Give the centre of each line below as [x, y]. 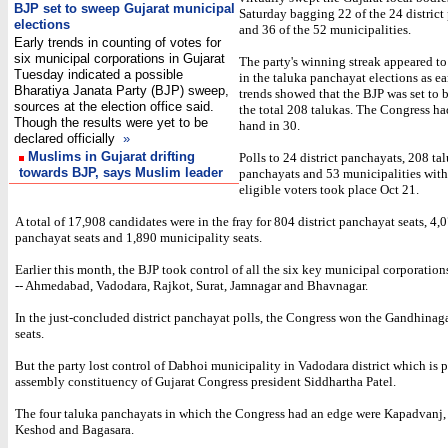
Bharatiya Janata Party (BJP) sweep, [121, 90]
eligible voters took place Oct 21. [329, 189]
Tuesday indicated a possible [98, 74]
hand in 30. [269, 125]
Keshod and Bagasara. [74, 429]
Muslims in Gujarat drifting [111, 156]
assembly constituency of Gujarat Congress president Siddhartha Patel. [205, 381]
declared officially [68, 138]
